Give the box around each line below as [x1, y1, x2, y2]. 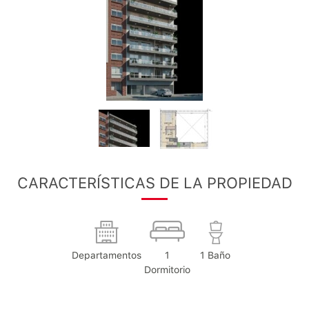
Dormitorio [143, 264, 190, 275]
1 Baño [200, 250, 230, 261]
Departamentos [71, 250, 141, 261]
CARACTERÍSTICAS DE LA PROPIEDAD [17, 174, 292, 192]
